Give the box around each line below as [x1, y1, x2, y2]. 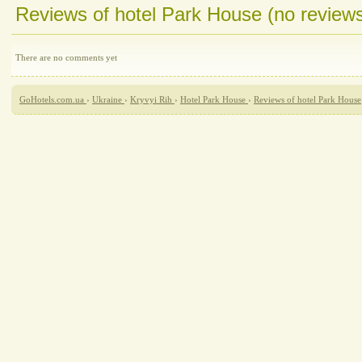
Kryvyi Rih [130, 95, 172, 104]
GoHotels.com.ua [19, 95, 84, 104]
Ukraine [92, 95, 122, 104]
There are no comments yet [15, 53, 117, 62]
